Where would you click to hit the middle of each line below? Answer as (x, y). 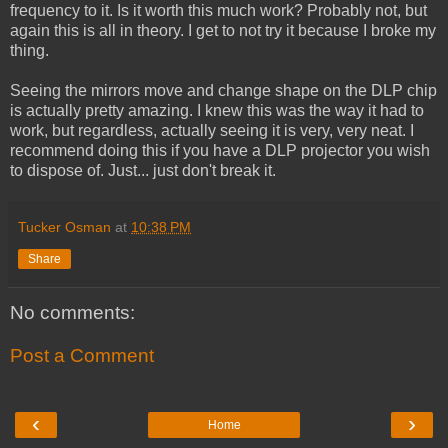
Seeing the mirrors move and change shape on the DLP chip (223, 90)
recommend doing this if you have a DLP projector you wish (220, 150)
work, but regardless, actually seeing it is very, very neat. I (212, 130)
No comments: (72, 312)
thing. (29, 50)
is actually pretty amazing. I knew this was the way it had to (217, 110)
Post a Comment (82, 356)
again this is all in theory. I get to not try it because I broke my (223, 30)
